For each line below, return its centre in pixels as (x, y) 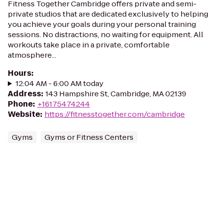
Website (24, 114)
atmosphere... (32, 55)
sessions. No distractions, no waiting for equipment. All (106, 34)
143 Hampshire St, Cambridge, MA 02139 (116, 94)
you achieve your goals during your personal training (102, 24)
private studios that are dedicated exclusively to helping (108, 14)
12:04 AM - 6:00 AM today (59, 83)
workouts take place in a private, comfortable (89, 45)
